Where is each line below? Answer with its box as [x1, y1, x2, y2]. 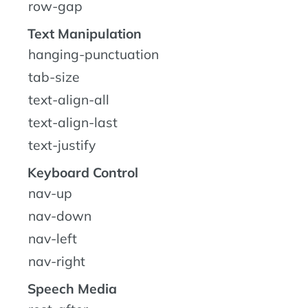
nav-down [28, 208, 91, 225]
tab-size [28, 69, 80, 86]
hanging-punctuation [28, 46, 159, 63]
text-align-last [28, 114, 118, 131]
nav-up [28, 185, 72, 202]
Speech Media [27, 280, 117, 298]
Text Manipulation [27, 25, 142, 43]
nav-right [28, 253, 85, 270]
